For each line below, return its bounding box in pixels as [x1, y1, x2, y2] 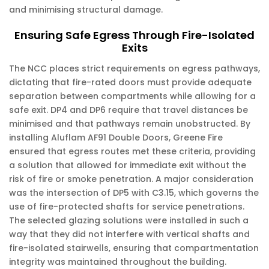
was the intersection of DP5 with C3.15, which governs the [9, 187, 259, 199]
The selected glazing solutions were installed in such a [9, 214, 249, 226]
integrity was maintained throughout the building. [9, 256, 226, 268]
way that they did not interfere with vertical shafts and [9, 228, 250, 240]
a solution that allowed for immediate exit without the [9, 159, 246, 171]
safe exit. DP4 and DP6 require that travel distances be [9, 104, 248, 116]
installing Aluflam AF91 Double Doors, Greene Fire [9, 131, 223, 144]
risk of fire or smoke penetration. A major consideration [9, 173, 253, 185]
